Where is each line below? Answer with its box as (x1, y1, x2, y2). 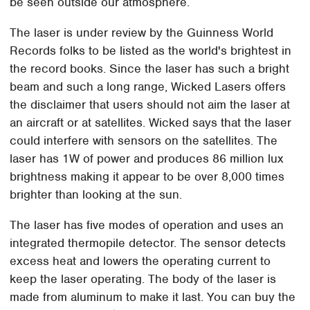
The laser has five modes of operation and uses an (10, 217, 284, 232)
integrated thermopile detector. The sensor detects (10, 235, 286, 250)
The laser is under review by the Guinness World (10, 24, 274, 40)
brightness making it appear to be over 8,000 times (10, 168, 285, 184)
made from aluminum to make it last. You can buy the (10, 289, 296, 304)
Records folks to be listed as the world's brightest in (10, 42, 292, 58)
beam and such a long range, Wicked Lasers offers (10, 78, 286, 94)
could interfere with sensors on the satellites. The (10, 132, 278, 148)
